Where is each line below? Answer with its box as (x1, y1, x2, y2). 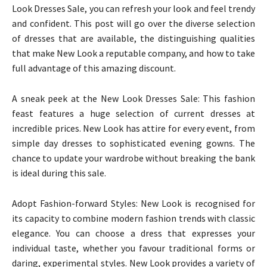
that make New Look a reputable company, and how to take (12, 46, 255, 59)
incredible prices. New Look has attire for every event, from (12, 122, 255, 134)
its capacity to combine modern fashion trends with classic (12, 212, 255, 224)
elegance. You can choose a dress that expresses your (12, 226, 255, 239)
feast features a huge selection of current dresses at (12, 107, 255, 119)
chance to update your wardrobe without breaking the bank (12, 151, 255, 164)
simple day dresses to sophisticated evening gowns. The (12, 136, 255, 149)
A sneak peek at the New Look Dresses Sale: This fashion (12, 92, 255, 104)
